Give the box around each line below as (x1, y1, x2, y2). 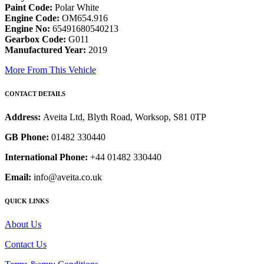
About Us (5, 219, 41, 229)
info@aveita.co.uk (31, 172, 102, 183)
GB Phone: (5, 132, 49, 143)
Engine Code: (5, 13, 60, 24)
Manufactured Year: (5, 45, 86, 55)
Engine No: (5, 24, 50, 34)
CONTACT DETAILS (5, 90, 65, 98)
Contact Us (5, 239, 47, 249)
